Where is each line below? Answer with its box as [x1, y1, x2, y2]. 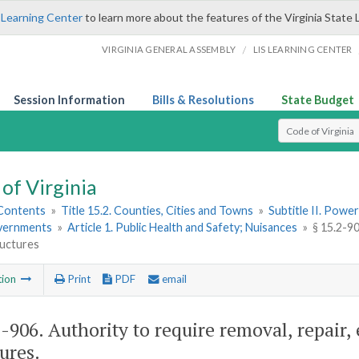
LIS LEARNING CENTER [252, 44, 353, 54]
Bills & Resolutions [152, 93, 254, 107]
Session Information [14, 93, 125, 107]
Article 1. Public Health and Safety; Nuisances [67, 220, 298, 235]
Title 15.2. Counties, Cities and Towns [61, 204, 254, 218]
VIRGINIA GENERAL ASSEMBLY [102, 44, 236, 54]
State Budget [281, 93, 354, 107]
